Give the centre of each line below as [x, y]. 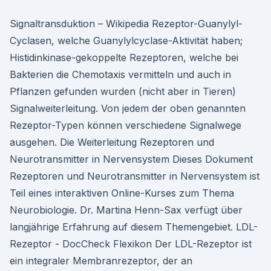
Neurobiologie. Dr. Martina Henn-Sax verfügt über [126, 210]
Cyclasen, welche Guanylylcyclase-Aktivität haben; [126, 41]
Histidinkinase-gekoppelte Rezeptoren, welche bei [124, 57]
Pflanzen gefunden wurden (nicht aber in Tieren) [123, 91]
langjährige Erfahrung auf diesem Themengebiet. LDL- [134, 227]
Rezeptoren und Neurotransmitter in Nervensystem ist [135, 176]
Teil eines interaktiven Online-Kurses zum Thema [122, 193]
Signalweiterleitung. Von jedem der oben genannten [128, 108]
